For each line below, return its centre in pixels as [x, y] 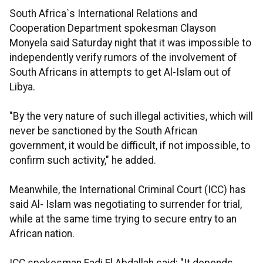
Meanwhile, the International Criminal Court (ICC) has [128, 190]
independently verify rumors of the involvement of [123, 58]
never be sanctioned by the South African [103, 131]
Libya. [22, 87]
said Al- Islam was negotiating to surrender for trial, [126, 205]
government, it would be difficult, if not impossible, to [130, 146]
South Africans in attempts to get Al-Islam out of [120, 73]
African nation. [42, 234]
